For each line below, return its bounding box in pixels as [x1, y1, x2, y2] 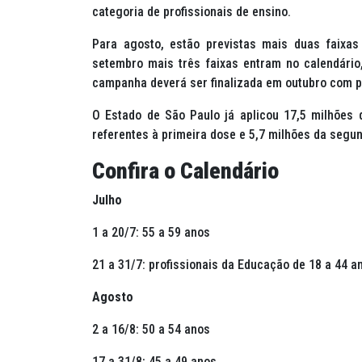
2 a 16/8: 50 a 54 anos [92, 322, 210, 338]
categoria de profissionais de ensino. [92, 4, 291, 20]
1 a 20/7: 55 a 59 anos [92, 225, 210, 241]
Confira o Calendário [92, 158, 279, 185]
